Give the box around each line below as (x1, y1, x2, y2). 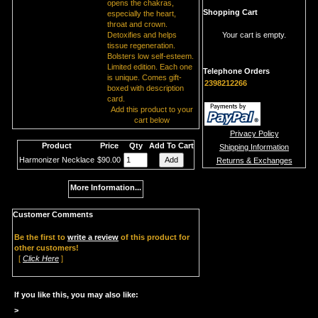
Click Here (23, 254, 59, 263)
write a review (67, 233, 119, 242)
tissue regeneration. (107, 41, 175, 50)
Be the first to (14, 233, 67, 242)
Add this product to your (110, 105, 193, 114)
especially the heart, (107, 9, 176, 18)
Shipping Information (219, 143, 289, 152)
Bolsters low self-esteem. (107, 52, 194, 61)
